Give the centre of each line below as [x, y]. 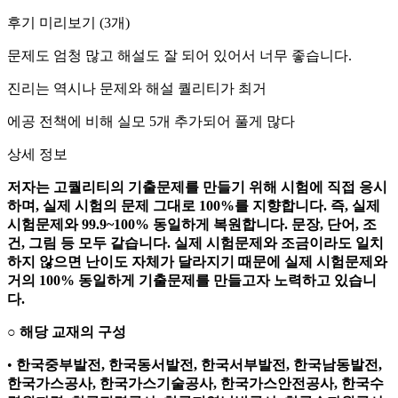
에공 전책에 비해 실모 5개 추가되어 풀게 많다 [151, 121]
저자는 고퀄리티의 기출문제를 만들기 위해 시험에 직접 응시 [197, 187]
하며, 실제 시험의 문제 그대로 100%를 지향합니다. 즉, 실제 [194, 206]
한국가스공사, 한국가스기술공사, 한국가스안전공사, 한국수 [195, 383]
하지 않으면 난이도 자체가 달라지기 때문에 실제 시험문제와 [197, 262]
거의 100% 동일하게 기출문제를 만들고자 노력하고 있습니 [192, 280]
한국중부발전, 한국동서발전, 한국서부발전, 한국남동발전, [199, 365]
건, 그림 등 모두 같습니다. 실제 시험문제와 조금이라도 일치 [195, 243]
